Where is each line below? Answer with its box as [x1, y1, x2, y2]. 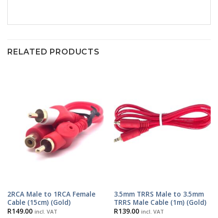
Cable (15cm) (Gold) [7, 198, 71, 207]
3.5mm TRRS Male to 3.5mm [113, 189, 204, 199]
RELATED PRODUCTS [7, 47, 100, 56]
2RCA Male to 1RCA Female [7, 189, 95, 199]
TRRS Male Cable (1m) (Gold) [113, 198, 206, 207]
